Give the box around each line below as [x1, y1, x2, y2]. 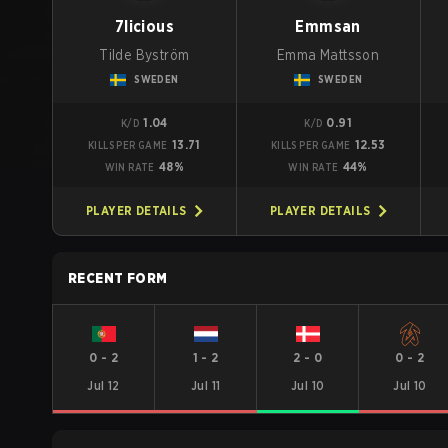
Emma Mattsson [277, 47, 380, 63]
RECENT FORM [68, 270, 168, 286]
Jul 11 [190, 378, 221, 393]
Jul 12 [87, 378, 120, 393]
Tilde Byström [99, 47, 190, 63]
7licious [114, 17, 174, 36]
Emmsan [295, 17, 361, 36]
